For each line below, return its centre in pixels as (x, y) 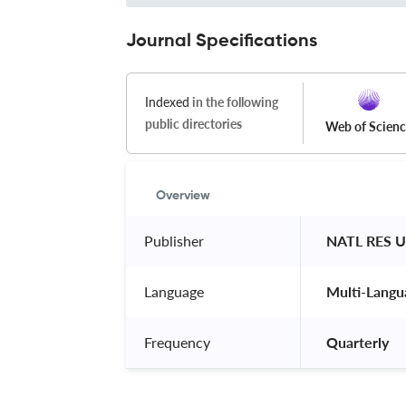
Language (174, 291)
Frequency (177, 342)
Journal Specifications (222, 41)
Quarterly (358, 342)
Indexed (167, 101)
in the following (234, 101)
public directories (193, 123)
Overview (183, 195)
